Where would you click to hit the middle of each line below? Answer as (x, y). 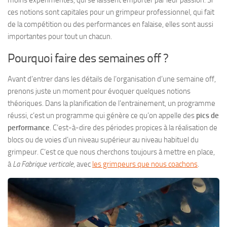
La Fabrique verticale (43, 164)
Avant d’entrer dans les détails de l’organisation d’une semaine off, (112, 79)
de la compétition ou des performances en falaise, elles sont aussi (110, 24)
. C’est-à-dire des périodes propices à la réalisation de (134, 127)
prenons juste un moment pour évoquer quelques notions (99, 91)
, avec (83, 164)
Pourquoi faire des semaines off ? (88, 58)
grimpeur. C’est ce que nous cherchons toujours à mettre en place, (111, 152)
